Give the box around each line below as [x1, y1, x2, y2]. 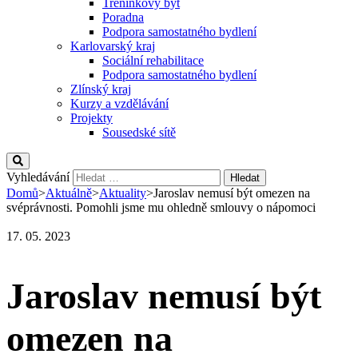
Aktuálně [46, 186, 92, 200]
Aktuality [99, 186, 146, 200]
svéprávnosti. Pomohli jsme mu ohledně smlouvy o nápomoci [6, 201, 316, 214]
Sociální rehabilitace [102, 54, 204, 67]
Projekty [70, 111, 113, 125]
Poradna [102, 10, 144, 24]
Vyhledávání [6, 170, 70, 184]
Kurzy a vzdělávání [70, 97, 169, 110]
